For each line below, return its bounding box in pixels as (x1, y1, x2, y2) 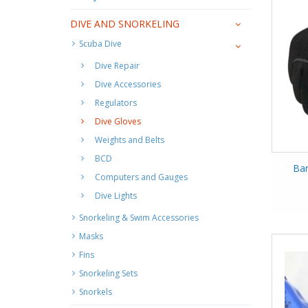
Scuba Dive (79, 37, 122, 49)
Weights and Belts (95, 133, 164, 146)
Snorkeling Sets (79, 267, 137, 279)
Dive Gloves (95, 115, 141, 127)
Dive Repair (95, 59, 140, 71)
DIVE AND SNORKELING (70, 16, 179, 30)
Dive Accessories (95, 78, 161, 90)
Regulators (95, 96, 137, 109)
